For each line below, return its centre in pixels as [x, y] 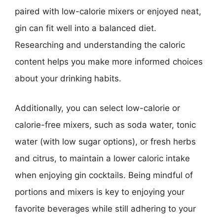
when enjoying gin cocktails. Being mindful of [104, 175]
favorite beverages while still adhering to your [105, 208]
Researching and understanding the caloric [100, 45]
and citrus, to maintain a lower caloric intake [102, 158]
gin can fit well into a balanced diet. [86, 28]
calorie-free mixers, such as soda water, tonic [105, 125]
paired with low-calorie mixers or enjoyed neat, [108, 11]
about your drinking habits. [68, 78]
